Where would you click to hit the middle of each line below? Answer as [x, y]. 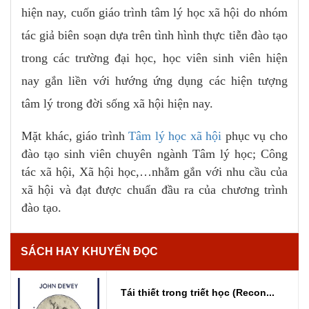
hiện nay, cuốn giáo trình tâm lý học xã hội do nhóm [154, 13]
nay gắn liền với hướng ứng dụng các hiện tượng [154, 81]
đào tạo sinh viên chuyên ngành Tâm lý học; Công [154, 154]
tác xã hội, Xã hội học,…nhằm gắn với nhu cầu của [154, 172]
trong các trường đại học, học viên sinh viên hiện [154, 58]
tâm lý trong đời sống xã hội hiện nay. [117, 104]
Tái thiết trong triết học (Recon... [197, 293]
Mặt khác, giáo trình [75, 136]
